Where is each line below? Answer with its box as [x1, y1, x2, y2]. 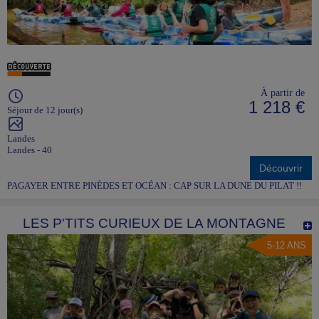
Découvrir [259, 162, 303, 174]
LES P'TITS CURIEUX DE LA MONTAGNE [23, 215, 286, 231]
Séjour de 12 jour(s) [7, 104, 83, 115]
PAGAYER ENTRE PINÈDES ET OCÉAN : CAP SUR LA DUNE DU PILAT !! [7, 179, 302, 191]
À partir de [261, 86, 305, 98]
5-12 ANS [267, 239, 306, 251]
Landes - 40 [7, 144, 52, 155]
